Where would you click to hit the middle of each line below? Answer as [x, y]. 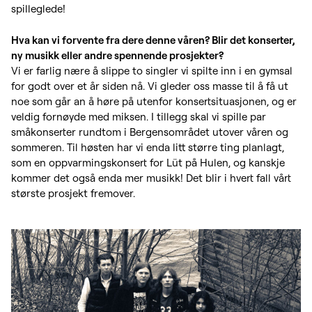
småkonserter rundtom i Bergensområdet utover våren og [150, 132]
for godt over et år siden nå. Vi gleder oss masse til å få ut [150, 86]
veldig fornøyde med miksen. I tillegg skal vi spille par [139, 117]
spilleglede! [38, 9]
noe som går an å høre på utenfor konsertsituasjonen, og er [154, 102]
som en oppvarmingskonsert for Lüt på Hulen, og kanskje [148, 163]
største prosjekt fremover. [73, 194]
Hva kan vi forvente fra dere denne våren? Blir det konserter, [153, 40]
